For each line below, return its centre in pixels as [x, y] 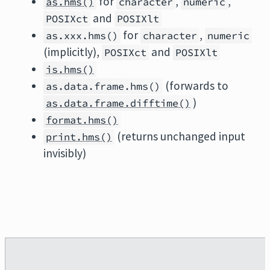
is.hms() [70, 69]
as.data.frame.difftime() [118, 103]
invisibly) [65, 153]
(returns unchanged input [180, 136]
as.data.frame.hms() [103, 86]
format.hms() [82, 120]
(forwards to [196, 86]
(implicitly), [73, 52]
